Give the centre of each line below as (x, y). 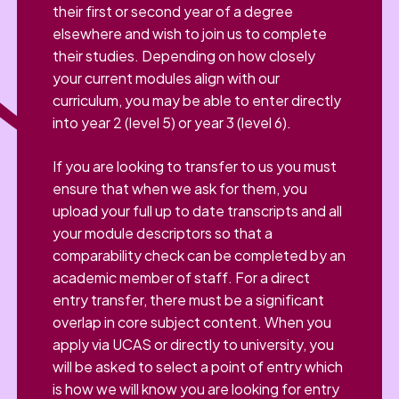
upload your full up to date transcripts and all (198, 211)
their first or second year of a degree (173, 12)
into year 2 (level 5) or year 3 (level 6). (172, 123)
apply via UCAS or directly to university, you (194, 345)
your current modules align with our (167, 78)
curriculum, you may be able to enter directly (197, 101)
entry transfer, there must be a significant (189, 300)
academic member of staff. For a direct (182, 278)
